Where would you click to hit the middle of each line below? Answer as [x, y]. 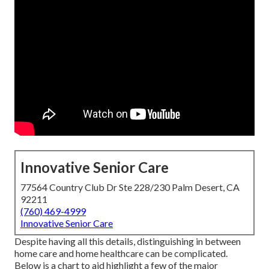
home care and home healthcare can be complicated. [121, 253]
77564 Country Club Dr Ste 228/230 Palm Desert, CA [130, 187]
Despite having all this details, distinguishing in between [128, 241]
